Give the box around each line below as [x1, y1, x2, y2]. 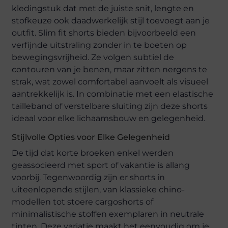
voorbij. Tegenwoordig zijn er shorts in [12, 172, 165, 182]
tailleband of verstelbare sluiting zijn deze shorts [12, 101, 208, 111]
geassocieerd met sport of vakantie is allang [12, 160, 190, 170]
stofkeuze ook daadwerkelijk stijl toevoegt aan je [12, 15, 210, 25]
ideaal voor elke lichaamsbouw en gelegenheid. [12, 113, 206, 123]
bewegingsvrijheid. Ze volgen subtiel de [12, 52, 175, 62]
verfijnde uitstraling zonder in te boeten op [12, 40, 187, 50]
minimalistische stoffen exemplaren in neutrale [12, 209, 205, 219]
